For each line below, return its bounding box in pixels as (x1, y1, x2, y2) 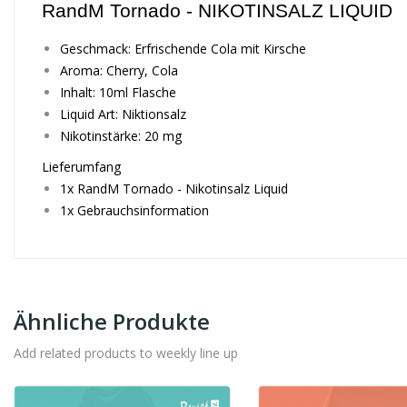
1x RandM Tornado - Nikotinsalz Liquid (60, 180, 288, 197)
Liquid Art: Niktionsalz (60, 105, 186, 123)
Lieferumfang (42, 158, 121, 175)
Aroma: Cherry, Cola (60, 62, 178, 79)
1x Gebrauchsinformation (60, 202, 209, 219)
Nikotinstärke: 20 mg (60, 127, 182, 144)
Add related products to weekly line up (14, 344, 238, 362)
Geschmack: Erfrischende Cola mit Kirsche (60, 40, 306, 57)
